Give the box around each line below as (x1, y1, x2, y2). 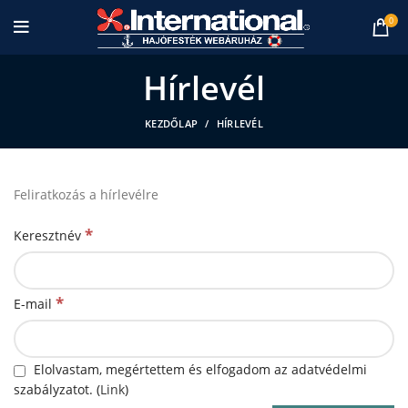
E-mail (14, 295, 56, 312)
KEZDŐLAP (144, 117, 199, 130)
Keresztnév (14, 227, 85, 244)
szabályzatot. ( (14, 381, 100, 398)
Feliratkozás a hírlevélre (14, 186, 158, 203)
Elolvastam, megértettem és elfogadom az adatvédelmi (30, 361, 367, 378)
